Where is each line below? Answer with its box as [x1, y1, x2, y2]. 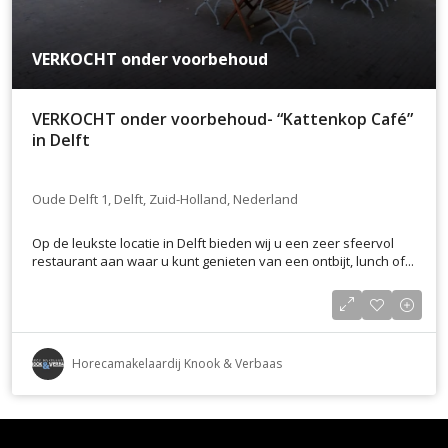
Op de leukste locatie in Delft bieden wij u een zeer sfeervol [32, 234, 394, 253]
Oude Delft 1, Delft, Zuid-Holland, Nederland [32, 189, 298, 208]
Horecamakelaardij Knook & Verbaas [72, 355, 282, 373]
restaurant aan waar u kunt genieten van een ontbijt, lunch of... [32, 252, 414, 271]
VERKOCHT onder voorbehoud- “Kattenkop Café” [32, 107, 413, 130]
